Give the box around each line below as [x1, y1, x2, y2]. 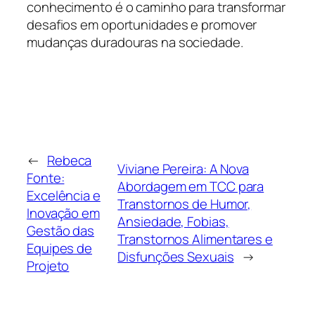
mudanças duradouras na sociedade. [27, 33, 243, 52]
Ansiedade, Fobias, [117, 212, 229, 231]
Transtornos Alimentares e [117, 230, 273, 249]
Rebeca [46, 150, 92, 169]
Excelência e [27, 186, 101, 205]
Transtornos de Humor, [117, 195, 252, 214]
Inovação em [27, 203, 100, 222]
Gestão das [27, 221, 95, 240]
